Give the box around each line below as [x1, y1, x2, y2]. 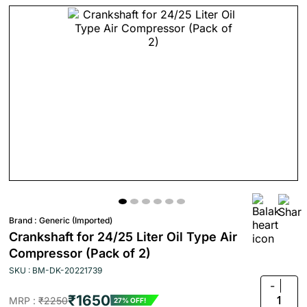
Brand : [9, 215, 39, 225]
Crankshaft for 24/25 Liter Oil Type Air [9, 230, 237, 244]
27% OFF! [114, 296, 146, 304]
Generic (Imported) [39, 215, 112, 225]
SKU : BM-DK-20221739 [9, 265, 102, 275]
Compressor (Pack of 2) [9, 246, 151, 260]
